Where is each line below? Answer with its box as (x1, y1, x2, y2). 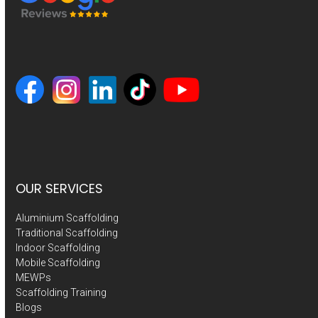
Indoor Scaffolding (16, 242, 101, 254)
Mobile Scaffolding (16, 257, 101, 269)
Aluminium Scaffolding (16, 212, 119, 224)
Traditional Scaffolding (16, 227, 119, 239)
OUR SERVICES (16, 180, 104, 198)
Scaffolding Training (16, 287, 107, 299)
